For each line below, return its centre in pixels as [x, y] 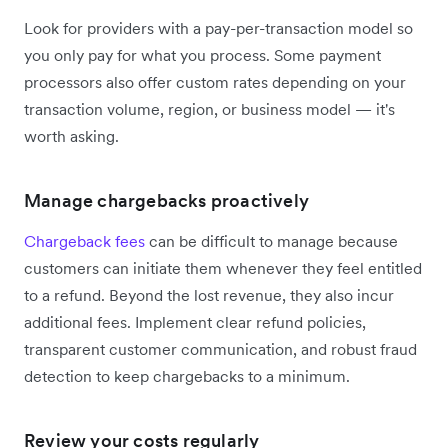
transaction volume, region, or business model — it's [209, 109]
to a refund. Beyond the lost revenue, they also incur [209, 295]
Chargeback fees [84, 241]
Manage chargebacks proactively [166, 201]
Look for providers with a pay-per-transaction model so [218, 28]
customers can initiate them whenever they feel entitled [223, 268]
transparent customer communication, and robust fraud [220, 349]
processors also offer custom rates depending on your [215, 82]
